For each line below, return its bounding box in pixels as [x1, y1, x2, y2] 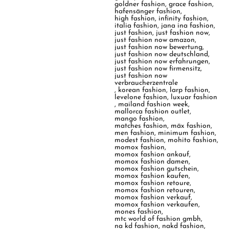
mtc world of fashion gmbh [114, 215, 201, 223]
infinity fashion [158, 15, 208, 23]
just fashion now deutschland [114, 51, 209, 59]
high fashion [114, 15, 155, 23]
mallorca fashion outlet [114, 108, 190, 116]
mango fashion [114, 115, 164, 123]
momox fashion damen [114, 158, 189, 166]
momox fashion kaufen [114, 172, 189, 180]
